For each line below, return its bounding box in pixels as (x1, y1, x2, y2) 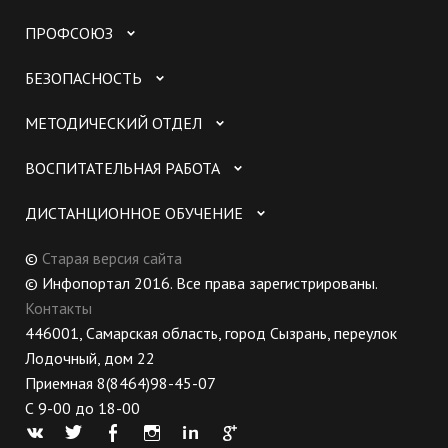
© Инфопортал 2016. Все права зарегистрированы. (25, 273, 378, 294)
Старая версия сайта (42, 248, 182, 269)
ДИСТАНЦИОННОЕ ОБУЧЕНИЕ (25, 203, 243, 224)
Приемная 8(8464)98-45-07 (25, 373, 216, 394)
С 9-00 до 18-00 (25, 398, 140, 419)
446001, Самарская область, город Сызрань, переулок (25, 323, 397, 344)
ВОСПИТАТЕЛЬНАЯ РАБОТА (25, 158, 220, 179)
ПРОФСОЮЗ (25, 23, 113, 44)
